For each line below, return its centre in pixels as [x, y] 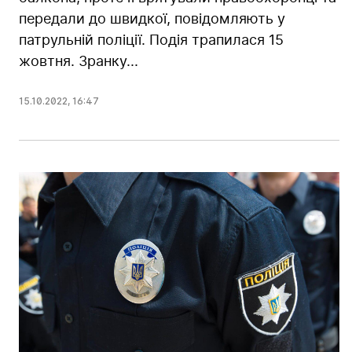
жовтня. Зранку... [79, 61]
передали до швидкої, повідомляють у [152, 19]
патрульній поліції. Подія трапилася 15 [151, 40]
